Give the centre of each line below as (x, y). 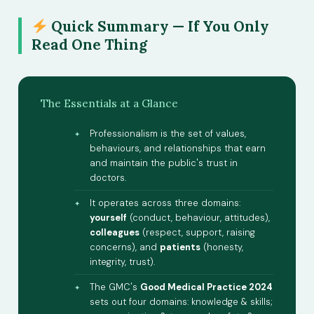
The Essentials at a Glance (109, 103)
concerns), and (125, 247)
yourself (108, 218)
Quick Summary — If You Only (159, 27)
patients (180, 247)
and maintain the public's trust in (164, 163)
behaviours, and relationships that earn (178, 149)
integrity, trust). (122, 262)
